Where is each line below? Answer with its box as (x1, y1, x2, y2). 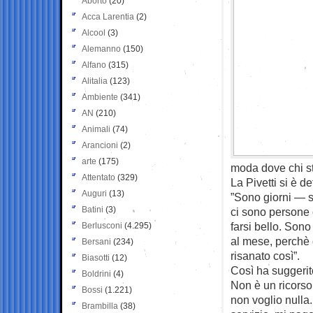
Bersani (82, 236, 111, 247)
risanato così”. (231, 249, 300, 262)
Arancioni (82, 140, 118, 150)
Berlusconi (82, 220, 122, 231)
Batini (82, 204, 103, 214)
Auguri (82, 188, 107, 198)
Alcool (82, 27, 105, 38)
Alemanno (82, 43, 121, 54)
